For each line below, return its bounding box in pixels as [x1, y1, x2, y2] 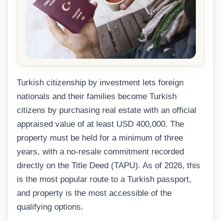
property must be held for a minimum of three [17, 133, 183, 143]
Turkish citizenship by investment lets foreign [17, 77, 184, 87]
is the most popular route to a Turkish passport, [17, 174, 191, 184]
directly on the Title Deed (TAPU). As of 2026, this [17, 160, 200, 170]
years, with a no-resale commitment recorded [17, 147, 184, 156]
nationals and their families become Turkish [17, 91, 177, 101]
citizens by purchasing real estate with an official [17, 105, 196, 115]
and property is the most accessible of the [17, 188, 172, 198]
